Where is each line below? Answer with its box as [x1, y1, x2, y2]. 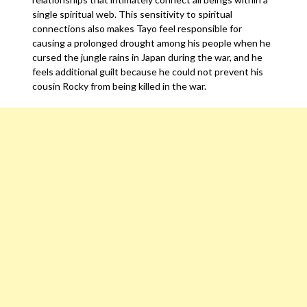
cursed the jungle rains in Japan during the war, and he [32, 51, 263, 63]
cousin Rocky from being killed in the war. [32, 80, 209, 92]
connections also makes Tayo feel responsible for [32, 23, 243, 34]
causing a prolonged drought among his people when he [32, 37, 271, 49]
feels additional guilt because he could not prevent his [32, 66, 264, 77]
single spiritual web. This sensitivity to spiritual [32, 8, 233, 20]
